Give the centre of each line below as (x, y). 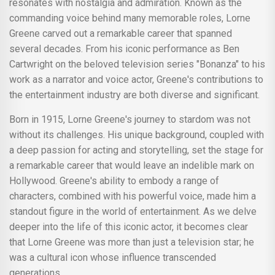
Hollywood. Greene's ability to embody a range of (114, 180)
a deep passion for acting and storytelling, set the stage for (136, 150)
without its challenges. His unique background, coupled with (137, 134)
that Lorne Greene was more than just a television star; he (132, 242)
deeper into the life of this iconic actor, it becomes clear (129, 227)
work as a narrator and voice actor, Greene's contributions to (136, 79)
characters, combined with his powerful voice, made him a (133, 196)
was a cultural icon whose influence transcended (113, 257)
